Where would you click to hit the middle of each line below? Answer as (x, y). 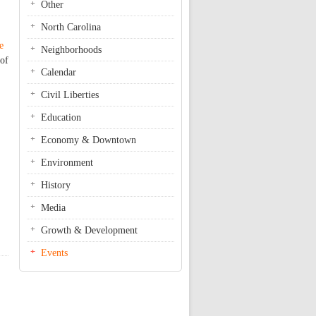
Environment (67, 163)
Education (61, 117)
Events (54, 253)
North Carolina (71, 27)
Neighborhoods (71, 50)
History (56, 185)
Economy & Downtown (89, 140)
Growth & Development (89, 230)
